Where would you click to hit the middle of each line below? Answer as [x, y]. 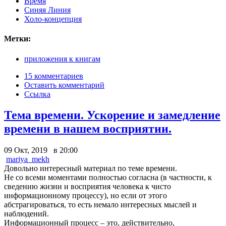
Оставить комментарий [64, 85]
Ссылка [37, 94]
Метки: [17, 39]
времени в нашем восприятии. [88, 129]
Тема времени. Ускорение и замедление [112, 115]
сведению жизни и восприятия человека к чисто [88, 187]
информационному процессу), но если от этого [86, 196]
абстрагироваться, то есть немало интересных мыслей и [100, 205]
